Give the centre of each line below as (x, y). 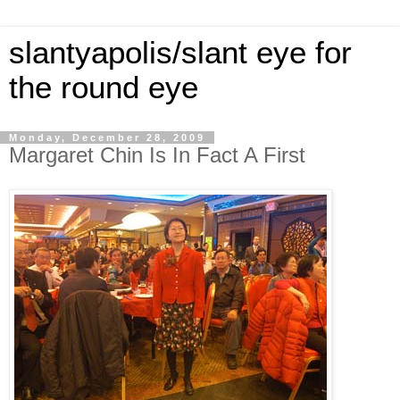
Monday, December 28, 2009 (107, 137)
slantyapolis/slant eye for (180, 53)
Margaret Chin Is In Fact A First (157, 155)
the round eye (104, 87)
